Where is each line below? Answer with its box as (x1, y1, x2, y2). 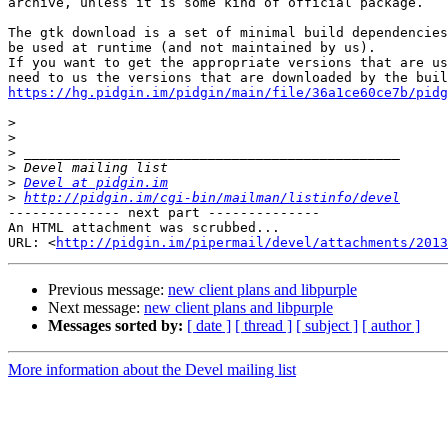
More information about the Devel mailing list (8, 361, 296, 379)
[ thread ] (235, 317, 292, 335)
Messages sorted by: (48, 317, 183, 335)
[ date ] (187, 317, 231, 335)
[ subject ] (296, 317, 358, 335)
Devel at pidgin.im (24, 175, 168, 191)
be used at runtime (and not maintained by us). (8, 40, 376, 56)
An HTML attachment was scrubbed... (8, 220, 280, 236)
